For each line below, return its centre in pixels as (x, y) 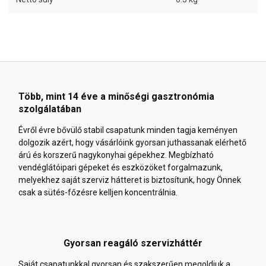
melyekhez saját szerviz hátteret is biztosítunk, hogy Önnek (130, 180)
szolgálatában (50, 109)
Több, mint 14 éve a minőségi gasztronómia (116, 97)
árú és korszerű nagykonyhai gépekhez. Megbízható (116, 155)
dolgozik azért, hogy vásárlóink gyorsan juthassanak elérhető (132, 143)
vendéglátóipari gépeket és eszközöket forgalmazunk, (121, 168)
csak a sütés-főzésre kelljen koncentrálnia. (98, 193)
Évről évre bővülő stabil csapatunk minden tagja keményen (128, 130)
